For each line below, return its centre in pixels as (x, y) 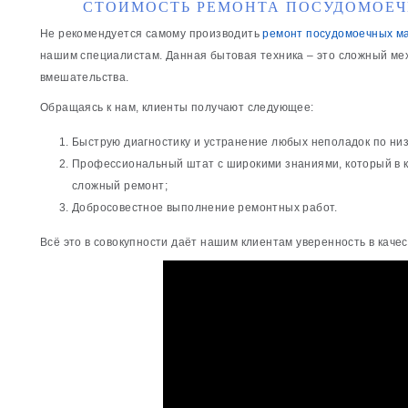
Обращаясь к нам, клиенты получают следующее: (177, 107)
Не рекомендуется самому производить (152, 34)
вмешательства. (85, 78)
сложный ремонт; (120, 185)
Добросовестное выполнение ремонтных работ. (205, 207)
